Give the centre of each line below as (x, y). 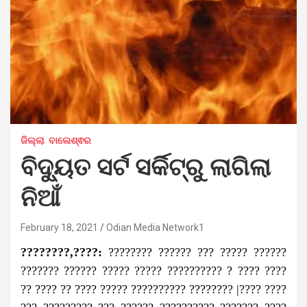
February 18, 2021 (59, 227)
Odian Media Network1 (155, 227)
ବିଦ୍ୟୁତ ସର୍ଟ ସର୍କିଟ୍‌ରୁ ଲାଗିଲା (146, 168)
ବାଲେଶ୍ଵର (70, 140)
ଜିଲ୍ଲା (32, 140)
